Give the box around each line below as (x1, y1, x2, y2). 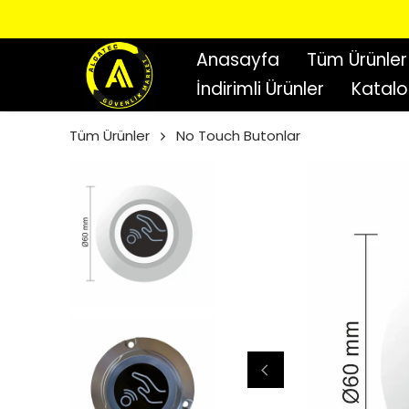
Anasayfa (196, 47, 279, 72)
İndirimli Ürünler (196, 77, 324, 101)
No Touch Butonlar (176, 126, 300, 145)
